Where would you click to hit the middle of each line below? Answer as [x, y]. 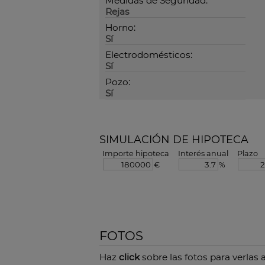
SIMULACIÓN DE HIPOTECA [174, 140]
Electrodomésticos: [149, 55]
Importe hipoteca [136, 154]
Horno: [120, 28]
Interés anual [203, 154]
